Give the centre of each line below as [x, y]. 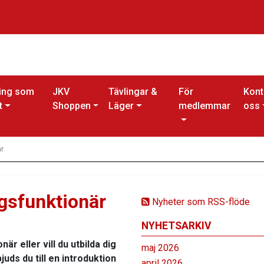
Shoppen [71, 106]
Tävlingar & [133, 92]
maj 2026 [160, 248]
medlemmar [205, 106]
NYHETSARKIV [176, 226]
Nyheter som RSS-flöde [200, 202]
